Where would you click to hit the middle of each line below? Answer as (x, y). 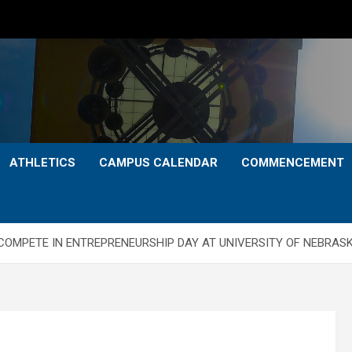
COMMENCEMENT (293, 163)
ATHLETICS (42, 163)
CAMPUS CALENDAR (158, 163)
